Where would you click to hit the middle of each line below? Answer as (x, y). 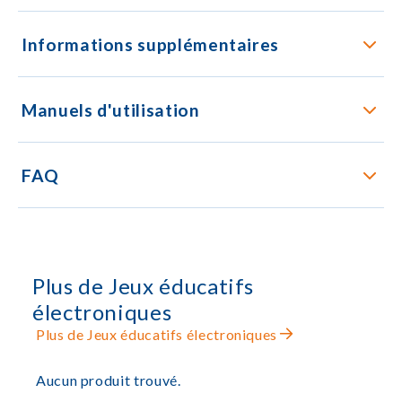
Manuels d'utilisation (111, 109)
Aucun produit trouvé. (109, 380)
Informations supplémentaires (150, 44)
